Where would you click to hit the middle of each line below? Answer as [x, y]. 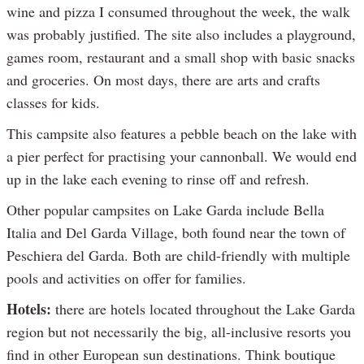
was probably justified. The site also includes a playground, [181, 35]
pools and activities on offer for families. [126, 278]
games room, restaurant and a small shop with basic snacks [181, 57]
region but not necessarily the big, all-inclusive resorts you [179, 332]
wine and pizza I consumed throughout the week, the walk [178, 12]
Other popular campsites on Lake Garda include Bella [165, 210]
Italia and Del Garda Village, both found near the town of [176, 233]
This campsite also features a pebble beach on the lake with [182, 134]
